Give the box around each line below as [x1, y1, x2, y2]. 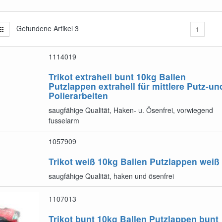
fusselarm [49, 115, 79, 125]
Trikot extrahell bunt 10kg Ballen [49, 70, 186, 83]
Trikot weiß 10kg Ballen [49, 155, 147, 167]
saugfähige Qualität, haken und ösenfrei [49, 171, 174, 181]
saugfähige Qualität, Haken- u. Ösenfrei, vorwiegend [49, 105, 213, 115]
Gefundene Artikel [16, 23, 73, 33]
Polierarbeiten [49, 89, 108, 102]
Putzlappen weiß [150, 155, 220, 167]
